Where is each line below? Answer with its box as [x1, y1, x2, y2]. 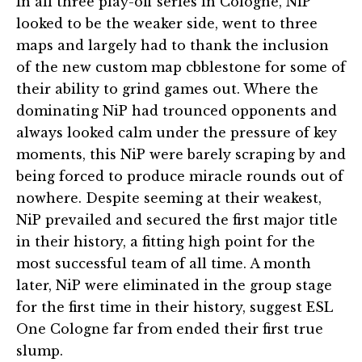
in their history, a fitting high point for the [16, 233, 315, 250]
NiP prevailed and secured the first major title [16, 211, 338, 228]
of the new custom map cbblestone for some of [16, 58, 346, 75]
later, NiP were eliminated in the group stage [16, 276, 332, 293]
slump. [16, 342, 63, 359]
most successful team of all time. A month [16, 255, 311, 271]
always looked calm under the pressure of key [16, 124, 337, 141]
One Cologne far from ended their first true [16, 320, 323, 337]
